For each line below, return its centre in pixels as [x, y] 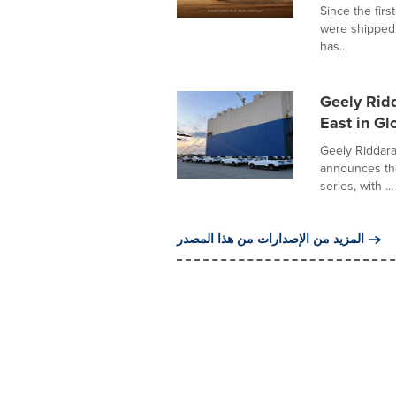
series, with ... [356, 186]
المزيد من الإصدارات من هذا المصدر [270, 239]
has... [333, 46]
